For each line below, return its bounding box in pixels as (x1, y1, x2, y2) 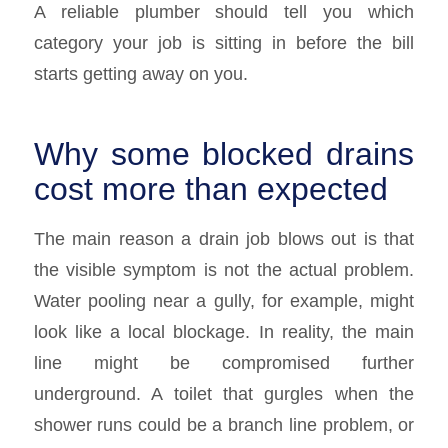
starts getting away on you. (33, 63, 248, 85)
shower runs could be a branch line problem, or (33, 413, 415, 435)
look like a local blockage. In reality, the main (33, 320, 415, 342)
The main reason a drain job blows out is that (33, 227, 415, 249)
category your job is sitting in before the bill (33, 32, 415, 54)
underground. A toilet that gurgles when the (33, 382, 415, 404)
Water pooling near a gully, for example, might (33, 289, 415, 311)
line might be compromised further (33, 351, 415, 373)
